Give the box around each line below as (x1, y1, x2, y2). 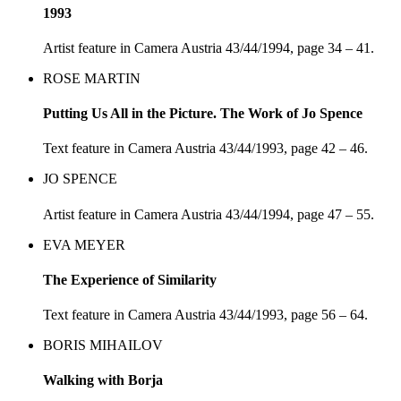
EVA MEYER (43, 236, 125, 252)
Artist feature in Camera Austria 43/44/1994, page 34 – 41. (43, 39, 374, 55)
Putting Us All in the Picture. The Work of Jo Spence (43, 106, 363, 122)
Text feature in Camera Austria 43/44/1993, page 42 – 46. (43, 141, 368, 157)
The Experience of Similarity (43, 271, 217, 287)
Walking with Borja (43, 372, 163, 388)
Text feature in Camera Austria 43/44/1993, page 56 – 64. (43, 307, 368, 323)
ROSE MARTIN (43, 70, 141, 86)
